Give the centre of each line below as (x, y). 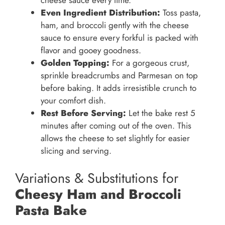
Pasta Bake (51, 210)
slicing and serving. (76, 151)
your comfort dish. (73, 101)
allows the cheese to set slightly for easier (115, 138)
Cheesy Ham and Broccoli (98, 194)
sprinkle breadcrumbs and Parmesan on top (119, 76)
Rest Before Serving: (83, 113)
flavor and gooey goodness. (91, 50)
